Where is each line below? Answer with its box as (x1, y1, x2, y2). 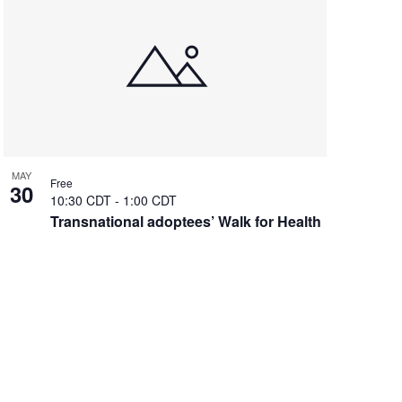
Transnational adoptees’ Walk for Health (49, 210, 321, 232)
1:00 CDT (122, 190, 177, 209)
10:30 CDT (49, 190, 115, 209)
